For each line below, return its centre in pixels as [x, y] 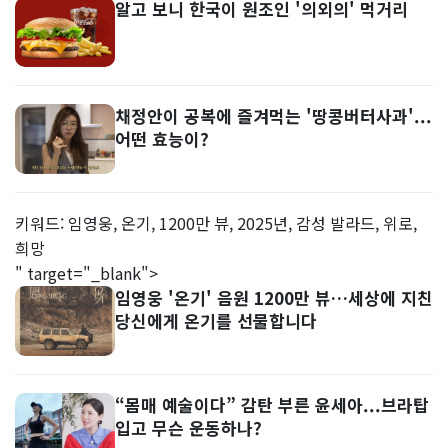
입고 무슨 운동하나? [188, 427]
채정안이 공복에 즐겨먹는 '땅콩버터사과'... [273, 115]
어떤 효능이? [162, 138]
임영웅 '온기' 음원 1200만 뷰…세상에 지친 [274, 297]
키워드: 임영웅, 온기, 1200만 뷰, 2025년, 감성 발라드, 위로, [216, 223]
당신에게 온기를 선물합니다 [216, 320]
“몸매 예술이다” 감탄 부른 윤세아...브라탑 [272, 404]
